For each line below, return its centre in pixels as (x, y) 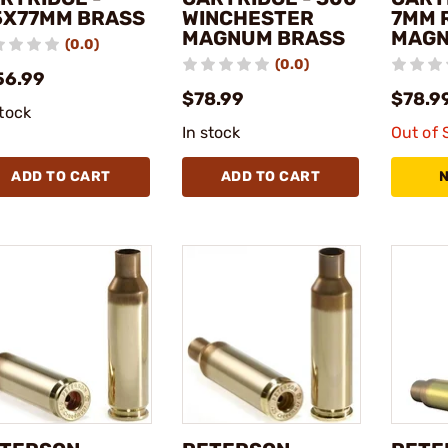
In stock (211, 132)
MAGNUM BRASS (263, 37)
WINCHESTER (247, 17)
